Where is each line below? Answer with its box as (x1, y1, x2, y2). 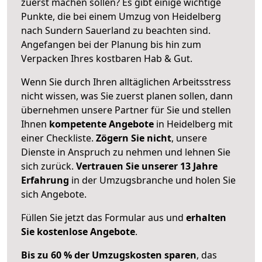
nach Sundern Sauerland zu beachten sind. (21, 23, 211, 37)
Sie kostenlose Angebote (21, 225, 135, 238)
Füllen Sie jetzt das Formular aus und (21, 211, 186, 224)
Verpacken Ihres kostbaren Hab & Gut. (21, 51, 192, 65)
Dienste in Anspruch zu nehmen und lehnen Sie (21, 145, 230, 158)
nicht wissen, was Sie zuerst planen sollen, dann (21, 89, 233, 102)
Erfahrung (21, 173, 69, 187)
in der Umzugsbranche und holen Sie (69, 173, 236, 187)
